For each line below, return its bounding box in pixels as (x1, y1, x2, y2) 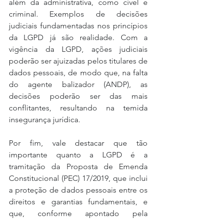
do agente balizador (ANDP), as (9, 79, 148, 89)
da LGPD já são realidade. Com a (9, 32, 148, 42)
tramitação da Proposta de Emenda (9, 161, 148, 171)
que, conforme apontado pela (9, 208, 148, 218)
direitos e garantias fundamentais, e (9, 197, 148, 206)
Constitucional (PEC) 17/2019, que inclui (9, 173, 148, 183)
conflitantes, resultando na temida (9, 103, 148, 112)
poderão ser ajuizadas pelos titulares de (9, 56, 148, 66)
